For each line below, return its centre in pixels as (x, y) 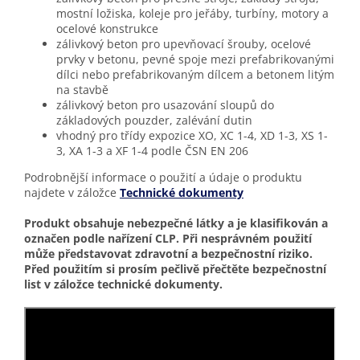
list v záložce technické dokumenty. (123, 284)
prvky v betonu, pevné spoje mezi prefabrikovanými (195, 59)
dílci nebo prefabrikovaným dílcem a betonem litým (195, 75)
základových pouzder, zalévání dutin (154, 121)
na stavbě (82, 90)
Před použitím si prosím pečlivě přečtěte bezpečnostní (175, 269)
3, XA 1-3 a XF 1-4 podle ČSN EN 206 (152, 151)
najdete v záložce (72, 193)
